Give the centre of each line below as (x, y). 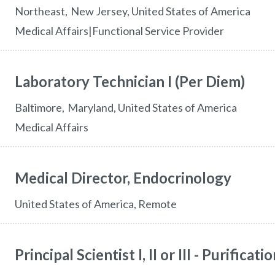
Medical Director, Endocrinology (123, 178)
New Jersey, (100, 11)
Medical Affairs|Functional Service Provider (119, 31)
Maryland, (91, 107)
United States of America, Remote (95, 204)
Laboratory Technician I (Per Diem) (130, 81)
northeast (44, 11)
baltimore (42, 107)
